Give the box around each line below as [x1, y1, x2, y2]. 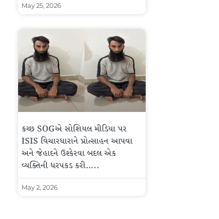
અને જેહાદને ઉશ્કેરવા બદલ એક [22, 147, 116, 160]
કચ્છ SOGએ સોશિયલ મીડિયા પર [22, 123, 127, 135]
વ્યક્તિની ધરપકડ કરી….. [22, 159, 99, 172]
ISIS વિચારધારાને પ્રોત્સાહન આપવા [22, 135, 132, 148]
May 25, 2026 [22, 1, 61, 9]
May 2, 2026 [22, 183, 58, 191]
